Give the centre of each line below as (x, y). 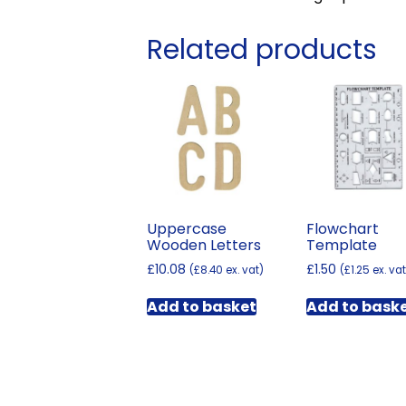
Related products (262, 49)
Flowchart (343, 228)
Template (342, 245)
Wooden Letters (204, 245)
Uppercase (187, 228)
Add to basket (202, 307)
